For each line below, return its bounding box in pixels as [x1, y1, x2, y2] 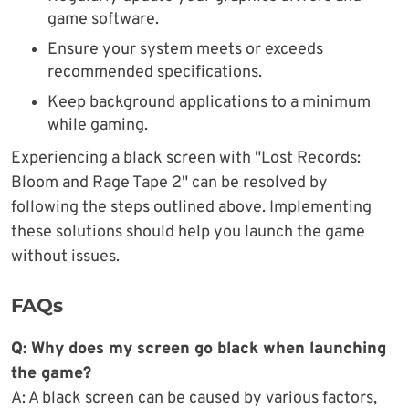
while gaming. [47, 114, 148, 136]
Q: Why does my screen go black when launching [11, 338, 386, 360]
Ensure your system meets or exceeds [47, 38, 323, 60]
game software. [47, 8, 159, 30]
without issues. [11, 246, 120, 267]
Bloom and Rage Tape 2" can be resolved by [11, 172, 328, 194]
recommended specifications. [47, 61, 262, 83]
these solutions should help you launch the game [11, 221, 365, 243]
